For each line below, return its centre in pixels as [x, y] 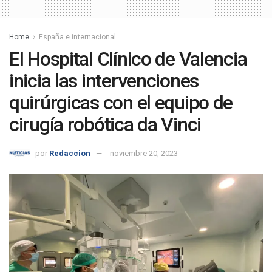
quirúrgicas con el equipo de [121, 103]
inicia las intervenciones [104, 81]
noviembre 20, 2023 [144, 153]
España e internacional [77, 37]
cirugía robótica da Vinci [105, 125]
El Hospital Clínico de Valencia [128, 59]
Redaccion [70, 153]
